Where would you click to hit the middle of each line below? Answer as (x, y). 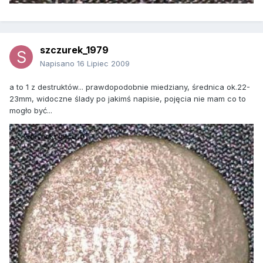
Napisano (58, 64)
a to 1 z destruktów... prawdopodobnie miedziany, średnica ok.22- (130, 87)
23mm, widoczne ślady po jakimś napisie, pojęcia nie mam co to (128, 99)
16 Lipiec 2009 (103, 64)
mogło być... (31, 111)
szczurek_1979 (74, 50)
